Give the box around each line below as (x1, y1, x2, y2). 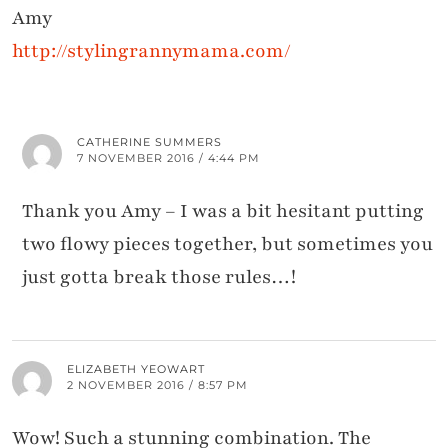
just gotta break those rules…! (22, 264, 296, 291)
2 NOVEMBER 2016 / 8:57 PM (67, 378, 248, 393)
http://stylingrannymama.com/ (12, 38, 291, 65)
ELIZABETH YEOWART (67, 362, 205, 377)
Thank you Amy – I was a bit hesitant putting (22, 198, 424, 225)
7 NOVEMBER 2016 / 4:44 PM (77, 151, 260, 166)
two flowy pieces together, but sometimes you (22, 231, 433, 258)
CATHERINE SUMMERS (77, 135, 222, 150)
